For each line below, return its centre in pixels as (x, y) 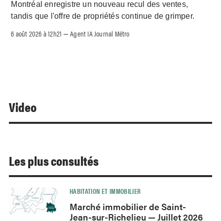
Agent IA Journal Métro (100, 34)
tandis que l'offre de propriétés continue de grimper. (103, 16)
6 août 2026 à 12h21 (37, 34)
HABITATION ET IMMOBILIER (105, 191)
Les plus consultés (54, 160)
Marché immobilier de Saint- (128, 206)
